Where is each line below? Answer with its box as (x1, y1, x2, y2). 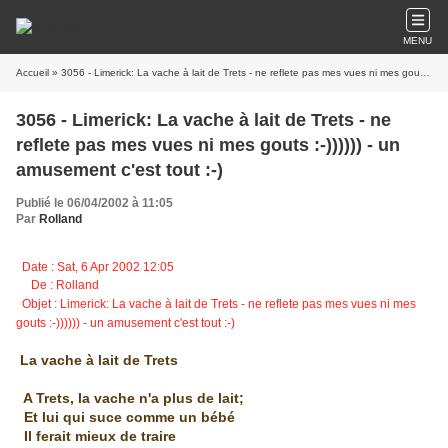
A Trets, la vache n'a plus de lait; (16, 390, 244, 406)
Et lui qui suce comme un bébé (16, 409, 235, 425)
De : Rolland (16, 278, 102, 292)
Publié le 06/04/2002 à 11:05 (16, 196, 173, 210)
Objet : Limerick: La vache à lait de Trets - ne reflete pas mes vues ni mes (16, 297, 416, 311)
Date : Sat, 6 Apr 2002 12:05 (16, 260, 192, 274)
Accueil (16, 67, 49, 78)
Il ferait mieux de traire (16, 428, 176, 444)
